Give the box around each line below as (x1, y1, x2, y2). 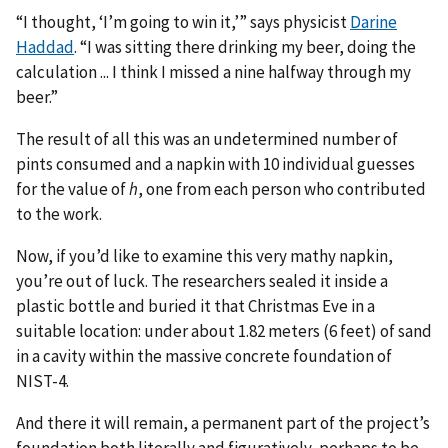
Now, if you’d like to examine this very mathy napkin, (16, 244, 393, 267)
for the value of (16, 177, 129, 200)
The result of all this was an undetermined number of (16, 127, 398, 150)
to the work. (16, 202, 102, 225)
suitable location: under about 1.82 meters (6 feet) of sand (16, 319, 432, 342)
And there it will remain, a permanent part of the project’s (16, 411, 430, 434)
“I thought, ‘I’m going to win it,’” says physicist (16, 10, 350, 33)
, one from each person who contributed (138, 177, 426, 200)
